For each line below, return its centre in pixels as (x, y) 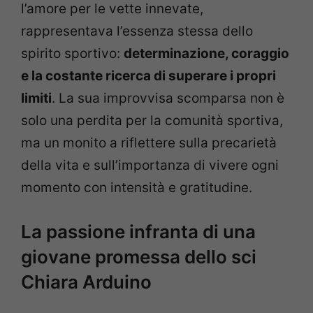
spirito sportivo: (72, 54)
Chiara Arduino (86, 282)
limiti (36, 99)
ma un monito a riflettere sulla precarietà (149, 143)
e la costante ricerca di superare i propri (148, 76)
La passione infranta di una (138, 231)
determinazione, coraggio (206, 54)
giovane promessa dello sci (139, 256)
